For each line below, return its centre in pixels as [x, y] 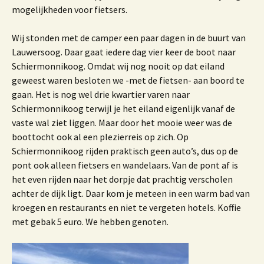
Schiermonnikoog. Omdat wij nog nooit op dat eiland [118, 66]
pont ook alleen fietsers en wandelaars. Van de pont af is [125, 165]
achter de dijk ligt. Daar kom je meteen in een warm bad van [131, 193]
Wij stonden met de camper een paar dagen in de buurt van [129, 38]
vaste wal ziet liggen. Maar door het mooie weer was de [122, 123]
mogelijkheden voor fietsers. [70, 9]
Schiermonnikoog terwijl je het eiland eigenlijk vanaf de [123, 108]
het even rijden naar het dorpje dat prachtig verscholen [122, 179]
